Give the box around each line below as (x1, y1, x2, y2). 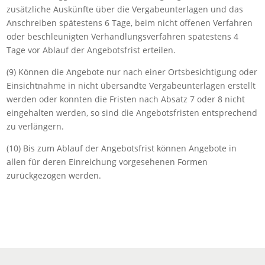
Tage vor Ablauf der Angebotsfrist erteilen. (7, 44, 176, 56)
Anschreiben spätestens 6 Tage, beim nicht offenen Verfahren (7, 17, 253, 29)
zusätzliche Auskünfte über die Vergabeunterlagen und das (7, 4, 244, 15)
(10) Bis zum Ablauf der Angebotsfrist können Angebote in (7, 143, 237, 154)
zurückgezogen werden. (7, 170, 102, 182)
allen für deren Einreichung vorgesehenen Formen (7, 156, 208, 168)
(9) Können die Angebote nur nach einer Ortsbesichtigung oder (7, 66, 258, 78)
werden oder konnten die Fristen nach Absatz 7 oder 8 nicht (7, 93, 245, 105)
